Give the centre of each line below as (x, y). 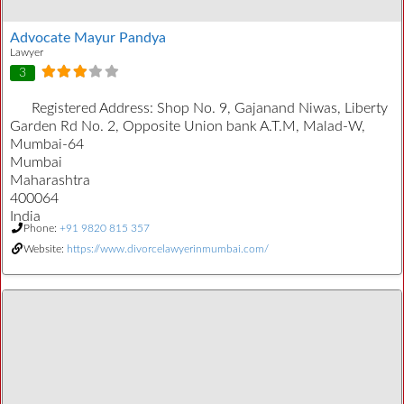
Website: (45, 249)
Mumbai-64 (47, 145)
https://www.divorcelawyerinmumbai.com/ (168, 249)
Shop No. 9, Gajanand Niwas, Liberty (272, 109)
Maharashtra (50, 181)
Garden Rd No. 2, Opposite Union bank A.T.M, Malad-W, (188, 127)
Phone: (41, 229)
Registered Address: (94, 109)
